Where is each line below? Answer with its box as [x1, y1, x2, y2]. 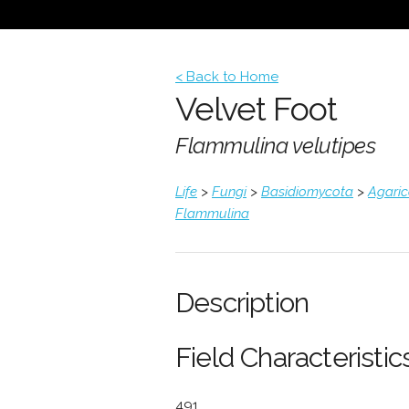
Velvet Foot [175, 89, 337, 128]
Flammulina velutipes [175, 132, 375, 159]
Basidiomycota [261, 184, 353, 200]
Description [175, 287, 309, 319]
